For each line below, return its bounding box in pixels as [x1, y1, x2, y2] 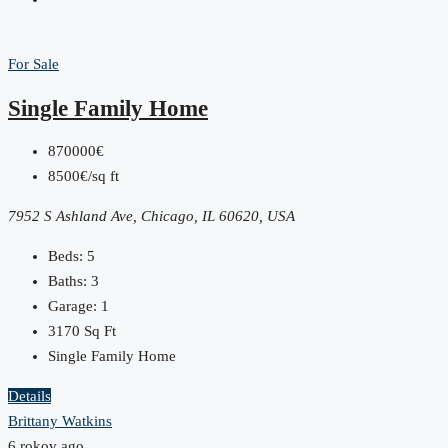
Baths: [48, 273, 87, 290]
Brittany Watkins [8, 413, 112, 430]
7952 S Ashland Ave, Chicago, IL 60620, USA [8, 208, 295, 225]
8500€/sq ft [48, 168, 119, 185]
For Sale [8, 56, 59, 73]
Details [8, 388, 51, 405]
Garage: [48, 298, 97, 315]
